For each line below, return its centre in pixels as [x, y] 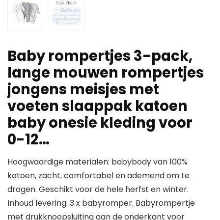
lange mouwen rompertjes [106, 73]
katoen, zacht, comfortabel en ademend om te [98, 176]
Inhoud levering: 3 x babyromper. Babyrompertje [101, 203]
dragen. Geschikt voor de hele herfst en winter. [98, 190]
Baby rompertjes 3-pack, [100, 56]
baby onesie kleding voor [100, 123]
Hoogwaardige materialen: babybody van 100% [97, 162]
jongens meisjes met [83, 90]
